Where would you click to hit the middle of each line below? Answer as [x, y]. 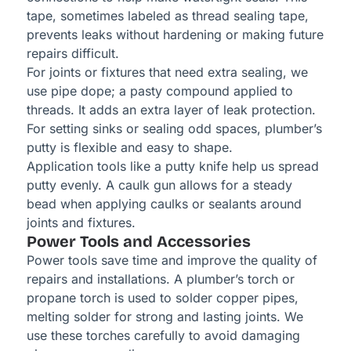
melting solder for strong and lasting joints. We [165, 317]
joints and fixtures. [81, 223]
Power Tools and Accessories [138, 242]
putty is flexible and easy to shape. [129, 148]
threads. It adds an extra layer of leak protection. [171, 110]
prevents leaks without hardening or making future [175, 35]
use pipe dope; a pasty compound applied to [159, 91]
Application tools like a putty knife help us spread [172, 166]
